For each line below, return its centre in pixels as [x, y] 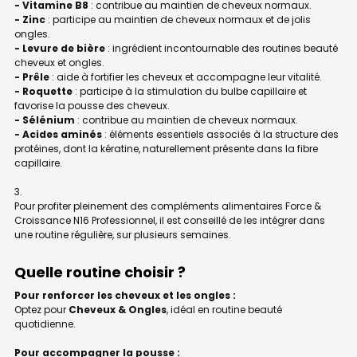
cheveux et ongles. [59, 62]
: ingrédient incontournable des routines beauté [222, 48]
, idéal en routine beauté [224, 309]
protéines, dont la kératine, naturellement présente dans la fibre [166, 148]
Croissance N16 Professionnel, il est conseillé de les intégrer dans [170, 220]
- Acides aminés [58, 134]
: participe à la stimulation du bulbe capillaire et [190, 91]
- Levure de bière [60, 48]
